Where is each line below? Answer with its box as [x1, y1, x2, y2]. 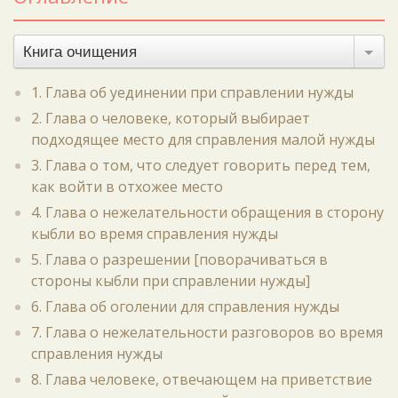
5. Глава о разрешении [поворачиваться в [31, 250, 328, 269]
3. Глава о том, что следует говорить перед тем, [31, 155, 370, 175]
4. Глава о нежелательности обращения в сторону [31, 203, 384, 222]
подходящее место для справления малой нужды [31, 130, 375, 149]
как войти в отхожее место [31, 177, 223, 196]
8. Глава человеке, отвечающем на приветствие [31, 370, 372, 389]
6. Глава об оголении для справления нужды [31, 297, 339, 316]
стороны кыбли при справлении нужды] [31, 271, 310, 291]
